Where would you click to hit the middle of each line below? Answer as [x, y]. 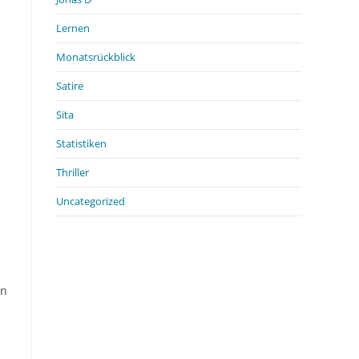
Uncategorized [91, 201]
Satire [70, 85]
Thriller [73, 172]
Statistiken [81, 143]
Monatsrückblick [96, 56]
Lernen [73, 28]
